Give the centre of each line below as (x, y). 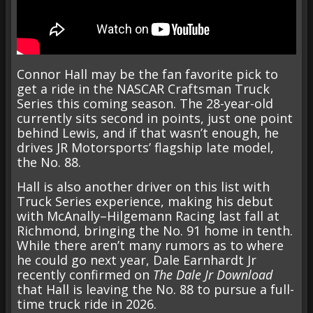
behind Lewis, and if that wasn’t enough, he (148, 133)
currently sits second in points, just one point (155, 118)
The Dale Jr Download (213, 275)
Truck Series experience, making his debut (145, 202)
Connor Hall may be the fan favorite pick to (147, 74)
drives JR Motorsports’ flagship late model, (145, 148)
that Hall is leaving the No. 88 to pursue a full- (155, 290)
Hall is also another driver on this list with (143, 187)
